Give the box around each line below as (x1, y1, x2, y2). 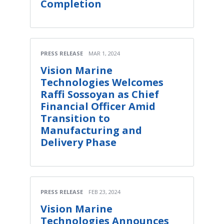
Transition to (40, 111, 110, 125)
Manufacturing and (40, 123, 142, 137)
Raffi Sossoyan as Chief (40, 87, 159, 101)
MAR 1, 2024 (88, 49, 120, 57)
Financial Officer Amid (40, 99, 155, 113)
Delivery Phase (40, 135, 116, 149)
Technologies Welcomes (40, 75, 163, 89)
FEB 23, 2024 (88, 188, 120, 195)
